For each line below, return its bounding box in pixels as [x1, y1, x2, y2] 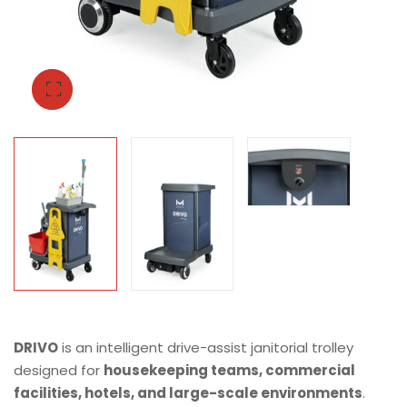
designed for [14, 361, 104, 381]
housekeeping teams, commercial [104, 361, 355, 381]
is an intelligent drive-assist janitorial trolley [58, 338, 353, 358]
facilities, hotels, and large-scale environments [14, 383, 362, 403]
